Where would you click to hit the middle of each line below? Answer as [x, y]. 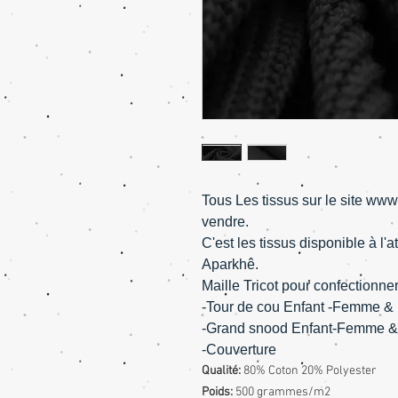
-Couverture [239, 350]
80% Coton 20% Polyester [309, 371]
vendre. [225, 222]
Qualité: [221, 371]
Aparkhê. [230, 265]
